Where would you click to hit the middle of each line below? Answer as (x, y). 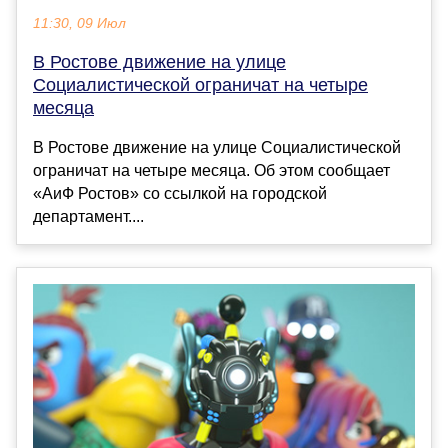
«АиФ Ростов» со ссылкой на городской (180, 193)
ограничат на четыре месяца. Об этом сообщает (211, 170)
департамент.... (88, 216)
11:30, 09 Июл (79, 23)
